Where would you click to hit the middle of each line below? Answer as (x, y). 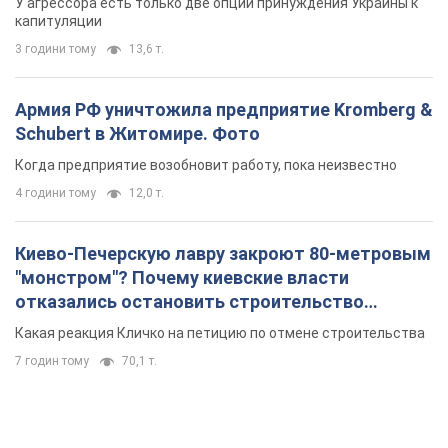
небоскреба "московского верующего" (182, 325)
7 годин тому (52, 360)
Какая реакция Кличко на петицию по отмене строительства (220, 332)
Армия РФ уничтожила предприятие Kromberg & (224, 109)
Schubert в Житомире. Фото (137, 133)
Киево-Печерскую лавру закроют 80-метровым (223, 253)
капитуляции (58, 20)
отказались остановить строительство (189, 301)
